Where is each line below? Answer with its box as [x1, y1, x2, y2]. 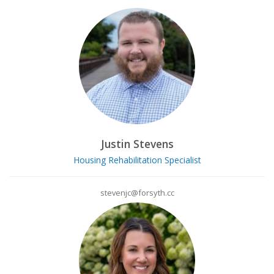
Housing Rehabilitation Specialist [73, 154, 201, 166]
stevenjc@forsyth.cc [100, 187, 174, 198]
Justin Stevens [100, 136, 174, 152]
